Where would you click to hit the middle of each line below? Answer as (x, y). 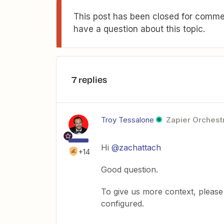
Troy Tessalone (127, 120)
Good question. (129, 169)
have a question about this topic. (139, 29)
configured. (122, 203)
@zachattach (136, 147)
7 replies (89, 79)
